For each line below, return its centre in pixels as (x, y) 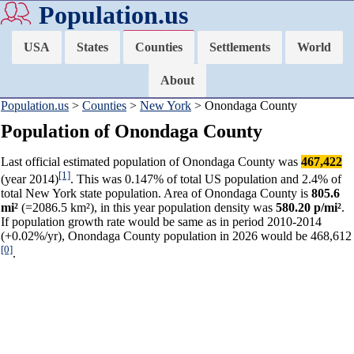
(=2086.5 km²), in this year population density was (147, 208)
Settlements (239, 47)
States (92, 47)
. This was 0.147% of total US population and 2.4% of (206, 179)
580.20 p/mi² (309, 208)
